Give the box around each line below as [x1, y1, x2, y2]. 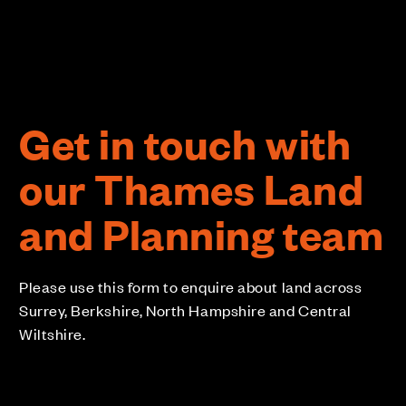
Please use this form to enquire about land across [19, 275, 362, 296]
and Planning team [19, 206, 384, 260]
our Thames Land [19, 160, 364, 215]
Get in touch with [19, 115, 352, 169]
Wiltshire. [19, 323, 86, 343]
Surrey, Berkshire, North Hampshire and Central [19, 299, 352, 320]
